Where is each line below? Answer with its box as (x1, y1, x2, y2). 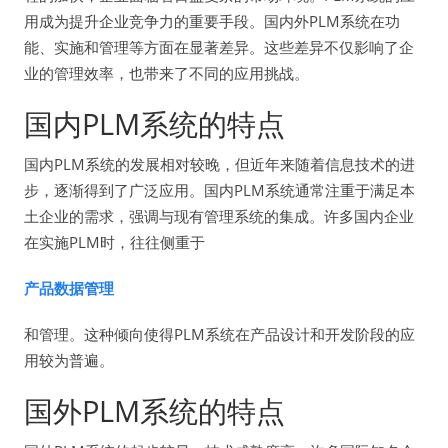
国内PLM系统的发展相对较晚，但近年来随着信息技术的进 (24, 153, 415, 174)
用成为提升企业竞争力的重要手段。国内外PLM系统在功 (24, 10, 400, 31)
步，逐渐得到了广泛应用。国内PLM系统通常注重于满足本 (24, 179, 415, 200)
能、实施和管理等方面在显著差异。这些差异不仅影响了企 (24, 36, 414, 57)
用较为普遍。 (24, 349, 114, 370)
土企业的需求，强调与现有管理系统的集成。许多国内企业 (24, 205, 414, 226)
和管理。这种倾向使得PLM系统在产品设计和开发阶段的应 (24, 323, 415, 344)
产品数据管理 (24, 277, 114, 298)
